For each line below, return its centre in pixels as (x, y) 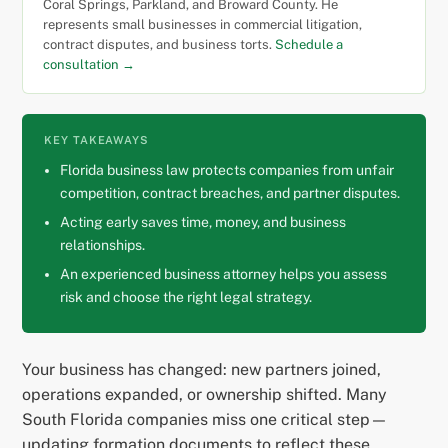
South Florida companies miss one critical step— (205, 420)
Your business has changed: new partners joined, (202, 370)
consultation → (89, 65)
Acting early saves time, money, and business (203, 222)
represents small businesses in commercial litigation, (203, 25)
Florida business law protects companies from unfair (227, 170)
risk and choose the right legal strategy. (186, 297)
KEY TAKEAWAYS (96, 140)
